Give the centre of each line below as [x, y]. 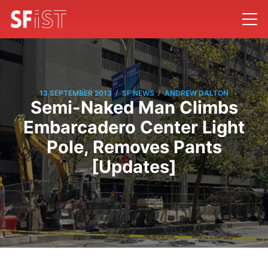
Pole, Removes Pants [134, 147]
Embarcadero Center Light [134, 127]
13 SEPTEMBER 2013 [76, 93]
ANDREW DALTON [197, 93]
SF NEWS [138, 93]
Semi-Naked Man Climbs [134, 108]
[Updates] [134, 167]
